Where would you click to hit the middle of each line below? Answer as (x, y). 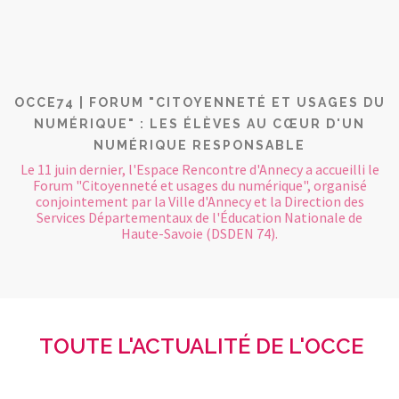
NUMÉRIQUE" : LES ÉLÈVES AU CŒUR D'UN (199, 124)
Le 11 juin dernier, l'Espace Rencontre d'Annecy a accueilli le (199, 169)
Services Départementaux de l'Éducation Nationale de (199, 217)
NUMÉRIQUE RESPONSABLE (199, 145)
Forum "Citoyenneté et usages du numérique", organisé (199, 185)
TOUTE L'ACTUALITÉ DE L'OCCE (201, 346)
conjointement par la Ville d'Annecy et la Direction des (199, 201)
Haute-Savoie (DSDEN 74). (199, 233)
